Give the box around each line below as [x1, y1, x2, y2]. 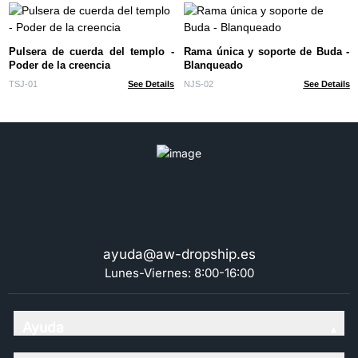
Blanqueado [184, 58, 243, 71]
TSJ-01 [8, 79, 38, 89]
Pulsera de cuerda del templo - [8, 45, 174, 58]
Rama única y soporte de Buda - [184, 45, 349, 58]
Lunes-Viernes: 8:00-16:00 [104, 265, 254, 280]
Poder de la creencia [8, 58, 110, 71]
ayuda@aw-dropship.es [102, 245, 256, 262]
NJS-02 [184, 79, 213, 89]
